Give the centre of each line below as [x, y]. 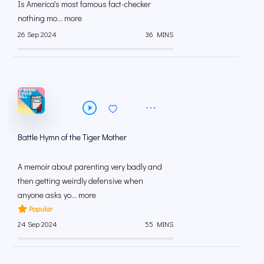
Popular [40, 208]
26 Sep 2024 [37, 34]
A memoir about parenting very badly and [90, 166]
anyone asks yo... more [57, 194]
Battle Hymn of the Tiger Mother [72, 137]
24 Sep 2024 [37, 224]
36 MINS [159, 34]
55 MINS [159, 224]
